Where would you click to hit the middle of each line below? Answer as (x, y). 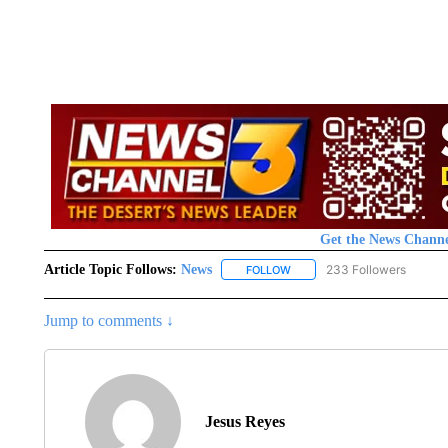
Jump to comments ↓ (108, 320)
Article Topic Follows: (110, 269)
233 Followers (365, 269)
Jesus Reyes (244, 421)
